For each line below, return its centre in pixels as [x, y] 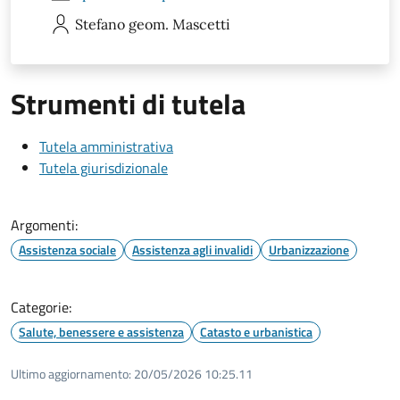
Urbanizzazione [309, 249]
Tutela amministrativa [106, 146]
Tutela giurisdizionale [104, 167]
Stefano [100, 24]
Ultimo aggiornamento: [71, 373]
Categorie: [41, 307]
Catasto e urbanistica [256, 331]
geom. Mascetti [179, 24]
